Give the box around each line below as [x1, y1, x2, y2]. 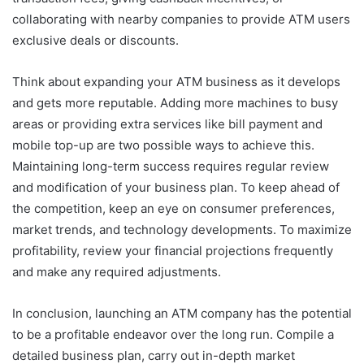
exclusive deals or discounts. [12, 32, 179, 48]
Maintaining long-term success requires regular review [12, 158, 329, 174]
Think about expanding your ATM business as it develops [12, 73, 340, 89]
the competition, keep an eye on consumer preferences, [12, 200, 335, 216]
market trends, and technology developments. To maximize [12, 221, 352, 237]
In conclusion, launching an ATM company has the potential [12, 305, 352, 321]
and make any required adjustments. [12, 263, 221, 279]
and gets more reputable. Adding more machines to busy [12, 94, 338, 110]
